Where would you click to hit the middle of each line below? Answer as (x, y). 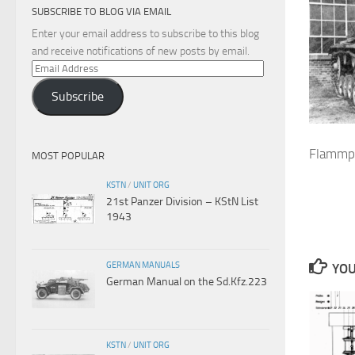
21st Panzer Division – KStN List (182, 201)
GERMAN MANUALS (143, 264)
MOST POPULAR (68, 155)
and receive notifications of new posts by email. (141, 51)
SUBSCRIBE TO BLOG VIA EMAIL (101, 11)
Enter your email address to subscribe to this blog (145, 33)
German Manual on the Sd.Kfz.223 (187, 281)
